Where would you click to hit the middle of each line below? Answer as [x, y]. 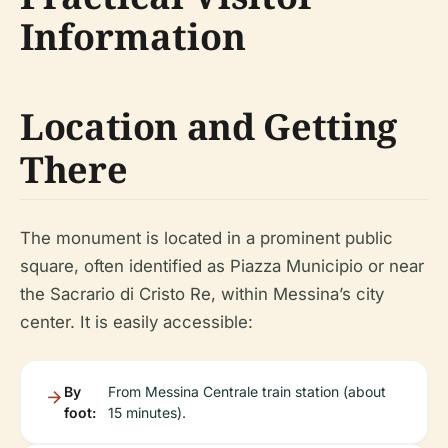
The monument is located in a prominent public [206, 238]
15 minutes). [146, 412]
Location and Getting [208, 126]
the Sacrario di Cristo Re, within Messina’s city [202, 294]
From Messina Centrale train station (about [246, 391]
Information [133, 36]
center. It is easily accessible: [136, 322]
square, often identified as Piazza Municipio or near [222, 266]
